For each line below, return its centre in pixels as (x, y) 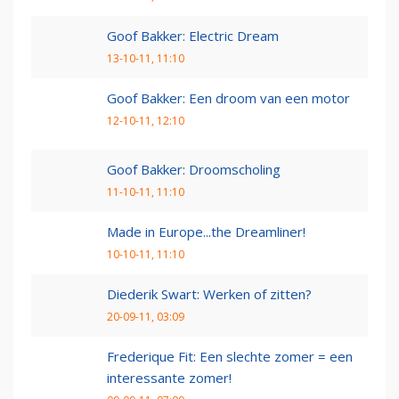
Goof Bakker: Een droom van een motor (228, 98)
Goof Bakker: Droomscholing (194, 169)
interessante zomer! (169, 377)
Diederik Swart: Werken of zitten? (209, 293)
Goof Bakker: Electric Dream (193, 35)
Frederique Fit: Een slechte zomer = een (230, 356)
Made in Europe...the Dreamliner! (206, 231)
